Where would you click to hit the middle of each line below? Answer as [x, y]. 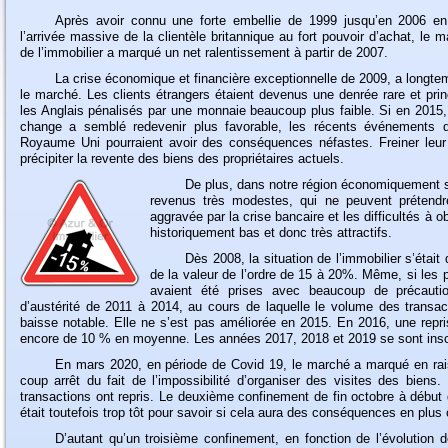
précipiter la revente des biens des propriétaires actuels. [182, 158]
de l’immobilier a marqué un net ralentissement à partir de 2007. [204, 52]
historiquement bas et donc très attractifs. [271, 232]
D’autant [79, 438]
